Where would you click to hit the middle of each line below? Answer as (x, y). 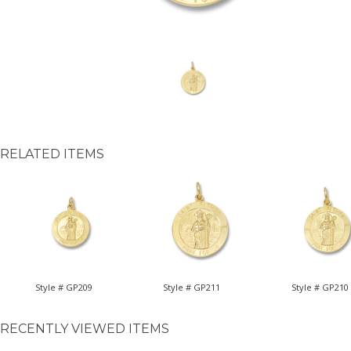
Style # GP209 (64, 287)
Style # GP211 (192, 287)
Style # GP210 (320, 287)
